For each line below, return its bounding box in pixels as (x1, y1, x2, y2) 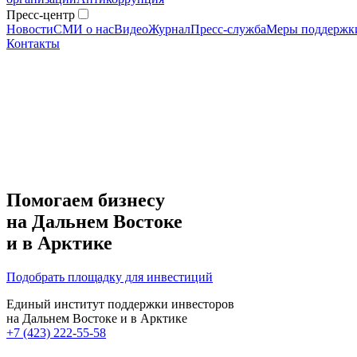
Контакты (6, 37, 60, 50)
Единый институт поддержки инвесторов (6, 296, 234, 311)
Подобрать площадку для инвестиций (6, 269, 213, 284)
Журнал (148, 22, 190, 36)
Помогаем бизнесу (6, 189, 165, 210)
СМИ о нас (53, 22, 114, 36)
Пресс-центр (6, 8, 75, 22)
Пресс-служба (190, 22, 266, 36)
